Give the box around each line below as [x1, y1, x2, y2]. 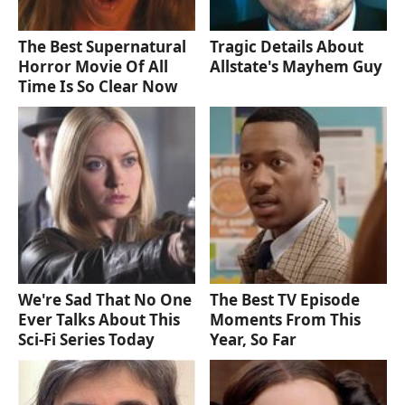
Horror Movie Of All [18, 56, 168, 78]
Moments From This [210, 308, 362, 330]
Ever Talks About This [18, 308, 180, 330]
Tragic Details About [210, 36, 364, 58]
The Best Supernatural [18, 36, 186, 58]
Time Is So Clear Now [18, 76, 178, 98]
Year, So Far [210, 328, 297, 350]
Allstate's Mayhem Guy [210, 56, 383, 78]
